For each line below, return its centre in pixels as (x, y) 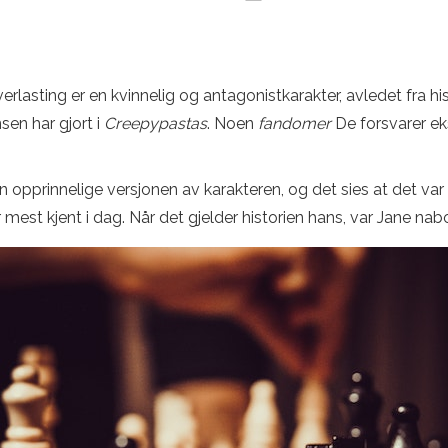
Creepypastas (155, 123)
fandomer (294, 123)
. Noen (232, 123)
